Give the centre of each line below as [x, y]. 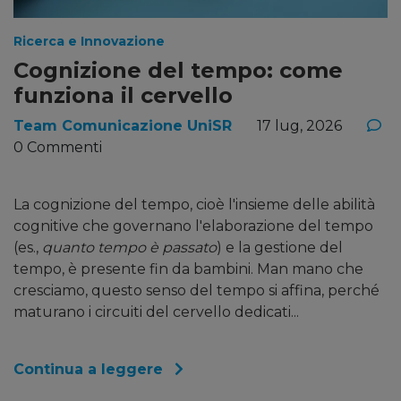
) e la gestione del [280, 247]
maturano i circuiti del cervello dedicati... [156, 311]
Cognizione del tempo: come [178, 70]
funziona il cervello [123, 95]
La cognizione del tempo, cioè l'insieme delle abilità [194, 204]
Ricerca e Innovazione [89, 41]
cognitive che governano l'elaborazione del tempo [193, 226]
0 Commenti [58, 147]
